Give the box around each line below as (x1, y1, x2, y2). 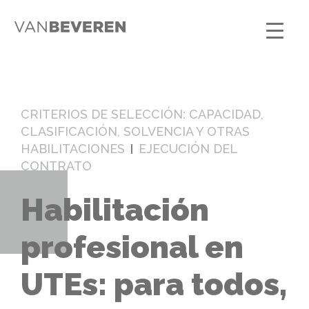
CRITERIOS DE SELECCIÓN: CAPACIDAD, (21, 107, 263, 121)
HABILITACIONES (21, 141, 125, 156)
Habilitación (21, 192, 209, 229)
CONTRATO (21, 159, 92, 173)
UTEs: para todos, (21, 266, 287, 303)
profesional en (21, 229, 243, 266)
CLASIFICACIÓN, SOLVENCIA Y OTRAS (21, 124, 250, 139)
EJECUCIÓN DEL (139, 141, 237, 156)
